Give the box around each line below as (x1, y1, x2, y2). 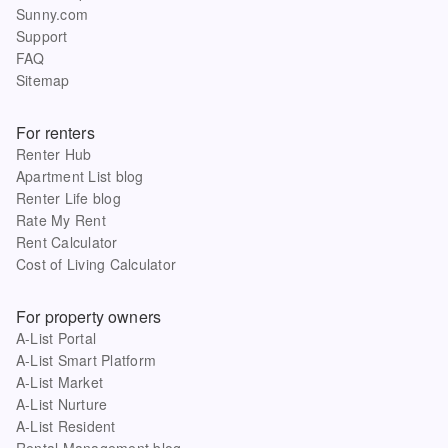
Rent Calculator (16, 231, 118, 252)
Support (16, 25, 68, 46)
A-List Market (16, 371, 104, 392)
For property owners (16, 304, 162, 328)
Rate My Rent (16, 209, 106, 230)
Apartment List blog (16, 165, 144, 186)
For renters (16, 120, 95, 144)
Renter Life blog (16, 187, 121, 208)
